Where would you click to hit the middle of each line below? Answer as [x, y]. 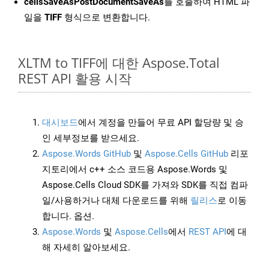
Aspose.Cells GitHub [186, 154]
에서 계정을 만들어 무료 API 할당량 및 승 [161, 123]
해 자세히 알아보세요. [86, 248]
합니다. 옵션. [68, 216]
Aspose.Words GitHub [86, 154]
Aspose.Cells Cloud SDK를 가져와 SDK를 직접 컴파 [145, 185]
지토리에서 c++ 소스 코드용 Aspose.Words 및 [135, 170]
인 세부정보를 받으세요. [91, 138]
